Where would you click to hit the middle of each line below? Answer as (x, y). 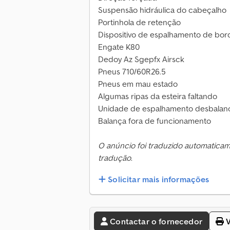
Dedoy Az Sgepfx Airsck (141, 59)
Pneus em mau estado (138, 84)
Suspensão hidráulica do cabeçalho (162, 10)
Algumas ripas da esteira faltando (158, 96)
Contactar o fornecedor (156, 222)
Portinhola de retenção (139, 22)
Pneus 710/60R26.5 (132, 72)
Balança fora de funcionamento (155, 121)
